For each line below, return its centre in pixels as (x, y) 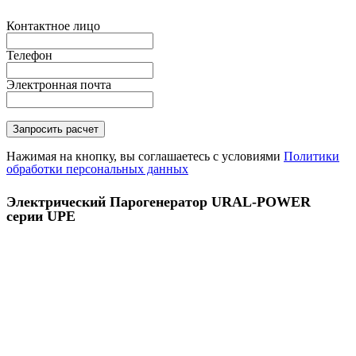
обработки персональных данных (97, 168)
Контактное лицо (53, 25)
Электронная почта (59, 84)
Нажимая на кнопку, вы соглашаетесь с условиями (145, 156)
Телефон (29, 55)
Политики (311, 156)
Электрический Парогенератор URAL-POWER (159, 201)
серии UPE (41, 216)
